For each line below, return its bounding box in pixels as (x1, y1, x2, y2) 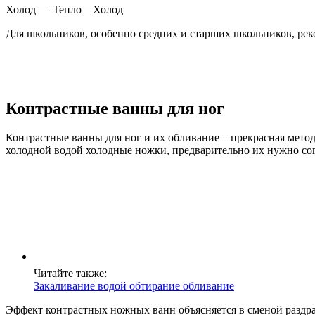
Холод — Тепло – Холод (6, 3, 123, 15)
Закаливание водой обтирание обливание (34, 280, 234, 292)
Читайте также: (34, 267, 107, 280)
